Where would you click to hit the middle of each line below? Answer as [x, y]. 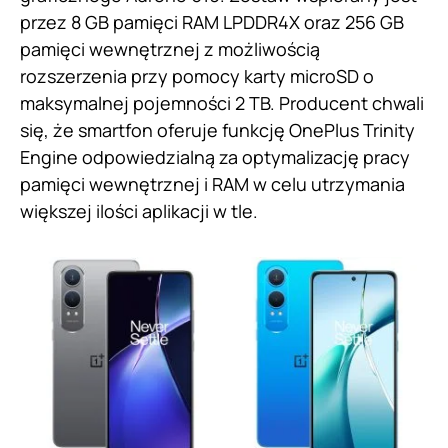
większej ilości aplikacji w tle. [141, 210]
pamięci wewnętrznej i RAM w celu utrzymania [212, 183]
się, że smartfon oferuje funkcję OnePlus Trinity [217, 129]
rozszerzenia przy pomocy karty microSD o [197, 75]
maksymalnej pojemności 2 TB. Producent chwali [222, 102]
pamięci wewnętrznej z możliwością [170, 48]
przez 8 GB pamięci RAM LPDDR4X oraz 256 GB [212, 21]
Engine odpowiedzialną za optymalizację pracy [215, 156]
